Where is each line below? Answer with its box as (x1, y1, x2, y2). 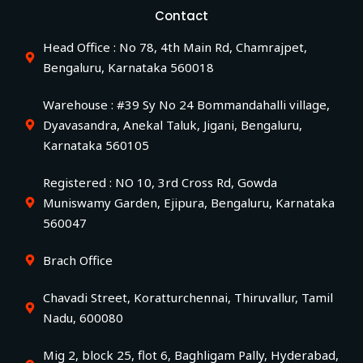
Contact (155, 6, 208, 24)
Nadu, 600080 (42, 309, 123, 326)
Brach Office (42, 251, 113, 268)
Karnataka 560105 (42, 136, 149, 153)
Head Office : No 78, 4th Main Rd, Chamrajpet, (42, 38, 307, 55)
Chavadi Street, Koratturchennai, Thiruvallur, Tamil (42, 288, 333, 305)
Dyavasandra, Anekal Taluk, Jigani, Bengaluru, (42, 116, 302, 133)
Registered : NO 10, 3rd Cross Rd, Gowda (42, 173, 277, 190)
